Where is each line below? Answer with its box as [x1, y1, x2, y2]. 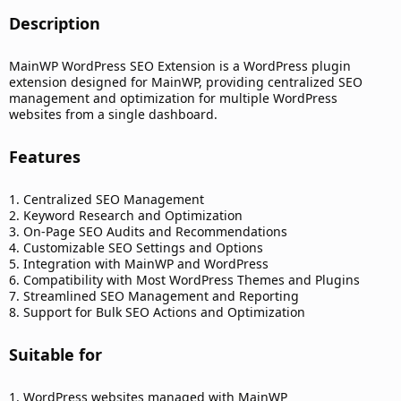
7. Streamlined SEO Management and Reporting [9, 287, 299, 305]
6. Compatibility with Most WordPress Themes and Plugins [9, 271, 360, 289]
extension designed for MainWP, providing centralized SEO [9, 73, 363, 91]
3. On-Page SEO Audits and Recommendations [9, 223, 287, 241]
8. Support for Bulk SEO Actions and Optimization [9, 303, 305, 321]
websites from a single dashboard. [9, 106, 218, 124]
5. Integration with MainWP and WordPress [9, 255, 269, 273]
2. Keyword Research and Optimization [9, 207, 243, 225]
